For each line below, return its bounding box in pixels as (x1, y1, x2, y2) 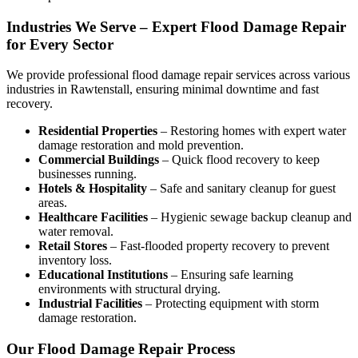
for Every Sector (6, 35, 113, 53)
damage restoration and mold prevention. (38, 138, 244, 153)
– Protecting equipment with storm (142, 296, 319, 311)
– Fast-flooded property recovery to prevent (107, 239, 329, 253)
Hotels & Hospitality (38, 181, 147, 196)
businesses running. (38, 167, 137, 181)
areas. (38, 196, 67, 210)
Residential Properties (38, 124, 157, 138)
